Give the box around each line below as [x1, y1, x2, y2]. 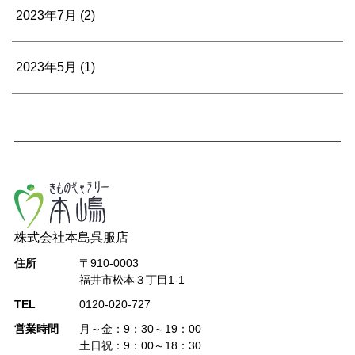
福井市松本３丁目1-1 [79, 273, 185, 287]
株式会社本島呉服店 [13, 231, 128, 245]
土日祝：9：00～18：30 [79, 339, 202, 353]
